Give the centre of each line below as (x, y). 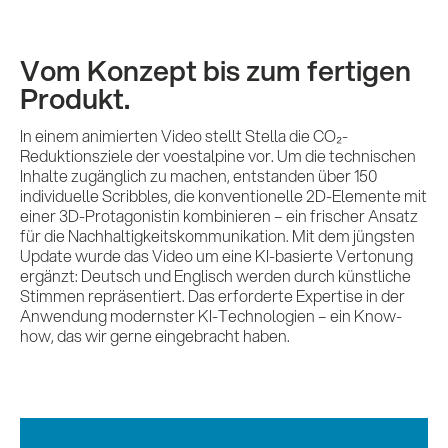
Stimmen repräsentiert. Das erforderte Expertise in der (212, 296)
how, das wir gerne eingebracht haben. (155, 336)
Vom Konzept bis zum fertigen (215, 70)
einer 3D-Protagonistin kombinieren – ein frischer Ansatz (219, 216)
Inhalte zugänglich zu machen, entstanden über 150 (198, 176)
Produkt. (75, 98)
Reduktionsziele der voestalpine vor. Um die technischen (218, 156)
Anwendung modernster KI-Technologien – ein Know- (211, 316)
